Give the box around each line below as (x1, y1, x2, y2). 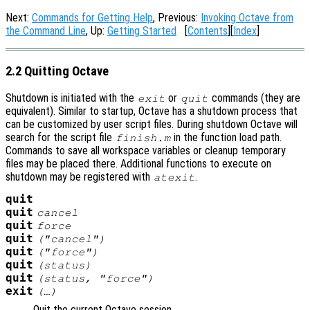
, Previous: (153, 11, 201, 24)
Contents (188, 24, 228, 37)
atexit (153, 172, 195, 183)
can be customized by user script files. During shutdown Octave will (6, 118, 298, 131)
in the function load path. (171, 131, 282, 145)
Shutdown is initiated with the (6, 91, 137, 105)
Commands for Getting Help (32, 11, 153, 24)
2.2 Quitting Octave (6, 63, 109, 79)
